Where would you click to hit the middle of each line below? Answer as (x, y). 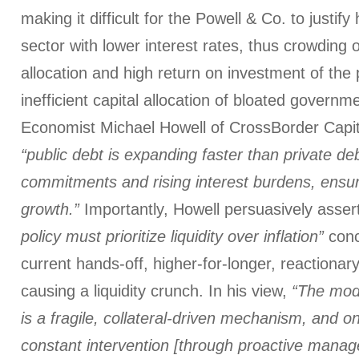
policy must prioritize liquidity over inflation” (172, 236)
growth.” (50, 209)
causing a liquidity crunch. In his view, (156, 291)
